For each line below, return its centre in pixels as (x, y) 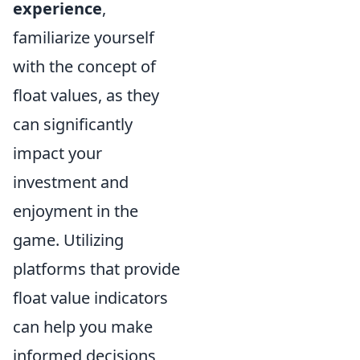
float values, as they (86, 95)
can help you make (83, 327)
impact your (57, 153)
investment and (71, 182)
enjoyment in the (76, 211)
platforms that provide (96, 269)
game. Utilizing (68, 240)
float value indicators (90, 298)
